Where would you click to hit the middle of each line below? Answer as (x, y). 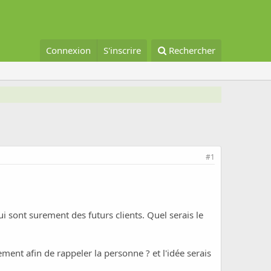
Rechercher (192, 51)
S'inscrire (122, 51)
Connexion (68, 51)
